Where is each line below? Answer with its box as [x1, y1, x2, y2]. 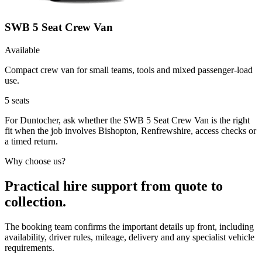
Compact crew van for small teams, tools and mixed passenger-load [5, 65, 253, 75]
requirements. [5, 242, 54, 253]
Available [5, 45, 40, 56]
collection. [5, 194, 66, 209]
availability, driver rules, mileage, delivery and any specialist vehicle [5, 232, 254, 242]
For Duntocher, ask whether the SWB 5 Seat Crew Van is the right [5, 115, 250, 126]
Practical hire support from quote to [5, 178, 223, 194]
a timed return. [5, 136, 58, 147]
